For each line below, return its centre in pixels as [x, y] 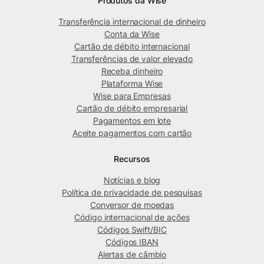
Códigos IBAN [132, 242]
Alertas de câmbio [132, 255]
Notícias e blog [132, 180]
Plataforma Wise [132, 84]
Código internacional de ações [132, 217]
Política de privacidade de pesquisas [132, 193]
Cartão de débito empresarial [132, 108]
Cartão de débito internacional [132, 47]
